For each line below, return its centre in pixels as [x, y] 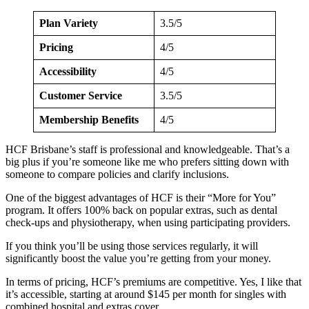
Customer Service [81, 95]
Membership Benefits [89, 119]
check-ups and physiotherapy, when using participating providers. [148, 222]
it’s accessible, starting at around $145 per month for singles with [146, 294]
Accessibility [68, 71]
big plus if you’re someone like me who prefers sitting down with [147, 161]
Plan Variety [69, 23]
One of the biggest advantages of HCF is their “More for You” [141, 197]
